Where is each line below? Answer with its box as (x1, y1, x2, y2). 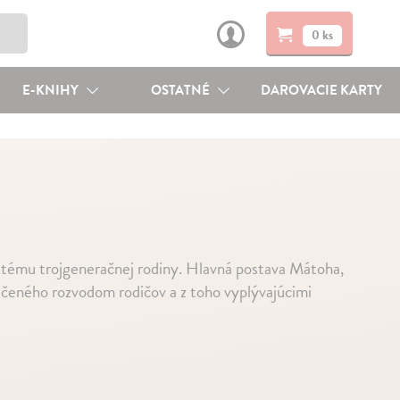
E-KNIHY (21, 80, 81, 100)
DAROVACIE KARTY (261, 80, 383, 100)
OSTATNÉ (151, 80, 213, 100)
